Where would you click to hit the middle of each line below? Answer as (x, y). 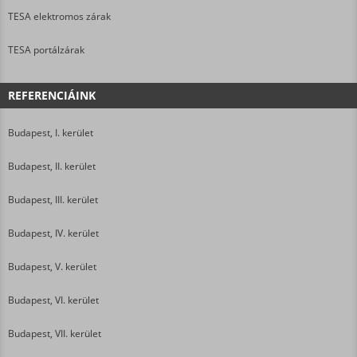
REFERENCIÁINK (52, 95)
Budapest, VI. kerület (53, 300)
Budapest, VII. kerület (55, 333)
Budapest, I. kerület (51, 132)
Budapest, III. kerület (53, 199)
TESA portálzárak (46, 49)
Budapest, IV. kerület (53, 233)
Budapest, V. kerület (52, 266)
